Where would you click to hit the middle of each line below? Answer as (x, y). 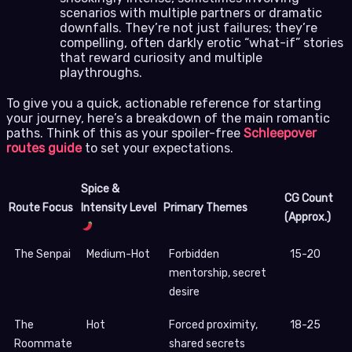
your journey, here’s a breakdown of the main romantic (168, 118)
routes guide (44, 148)
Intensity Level (119, 207)
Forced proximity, (213, 324)
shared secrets (207, 343)
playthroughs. (101, 72)
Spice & (100, 189)
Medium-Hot (118, 254)
